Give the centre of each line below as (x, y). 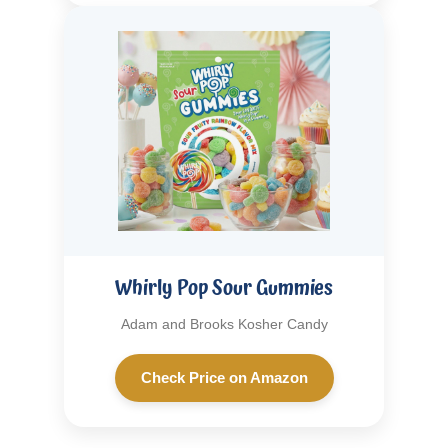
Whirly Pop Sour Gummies (224, 288)
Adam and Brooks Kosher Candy (224, 324)
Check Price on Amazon (224, 378)
